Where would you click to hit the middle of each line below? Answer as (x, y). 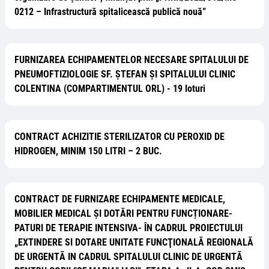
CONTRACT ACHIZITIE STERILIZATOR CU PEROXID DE (119, 137)
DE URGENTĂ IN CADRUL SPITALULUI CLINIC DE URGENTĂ (128, 257)
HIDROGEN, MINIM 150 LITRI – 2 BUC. (88, 151)
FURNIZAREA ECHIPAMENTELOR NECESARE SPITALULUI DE (131, 60)
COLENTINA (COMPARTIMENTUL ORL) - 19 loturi (110, 89)
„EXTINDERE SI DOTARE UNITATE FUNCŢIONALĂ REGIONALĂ (134, 242)
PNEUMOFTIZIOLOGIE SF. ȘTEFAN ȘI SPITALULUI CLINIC (125, 74)
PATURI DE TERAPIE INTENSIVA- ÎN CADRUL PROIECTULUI (128, 228)
